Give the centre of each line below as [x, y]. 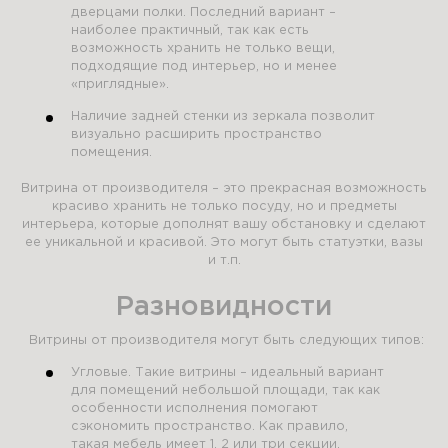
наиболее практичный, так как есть [190, 31]
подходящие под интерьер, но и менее [204, 67]
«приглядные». [120, 85]
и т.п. [224, 260]
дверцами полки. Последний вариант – [204, 13]
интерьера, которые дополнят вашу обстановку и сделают [224, 224]
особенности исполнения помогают [195, 408]
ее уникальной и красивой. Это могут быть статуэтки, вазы [224, 242]
